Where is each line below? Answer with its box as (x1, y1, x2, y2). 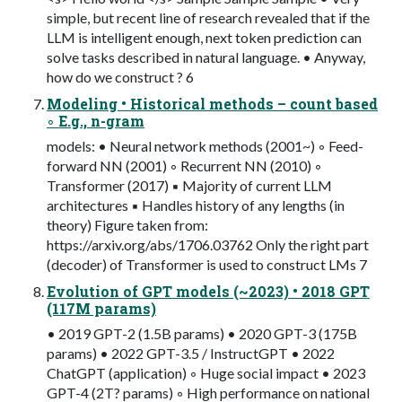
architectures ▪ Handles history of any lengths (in (47, 197, 345, 214)
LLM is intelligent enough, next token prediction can (47, 29, 362, 47)
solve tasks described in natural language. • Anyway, (47, 48, 365, 66)
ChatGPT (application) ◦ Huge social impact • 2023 (47, 364, 365, 382)
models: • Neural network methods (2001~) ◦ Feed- (47, 137, 363, 155)
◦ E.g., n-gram (47, 111, 144, 131)
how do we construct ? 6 (47, 68, 194, 86)
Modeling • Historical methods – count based (47, 94, 378, 114)
